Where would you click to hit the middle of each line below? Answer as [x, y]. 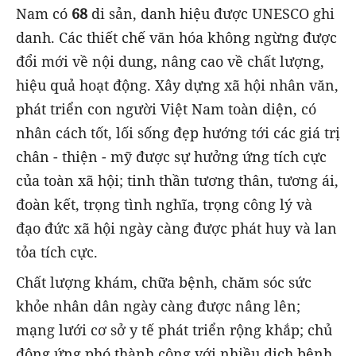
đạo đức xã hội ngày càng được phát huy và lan [176, 228]
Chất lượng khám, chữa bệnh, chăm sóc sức [164, 282]
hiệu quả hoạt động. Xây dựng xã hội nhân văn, [177, 85]
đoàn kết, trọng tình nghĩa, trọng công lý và [164, 205]
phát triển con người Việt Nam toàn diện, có [166, 109]
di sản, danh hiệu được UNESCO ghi [211, 14]
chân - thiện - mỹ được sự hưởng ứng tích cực [171, 157]
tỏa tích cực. [57, 252]
